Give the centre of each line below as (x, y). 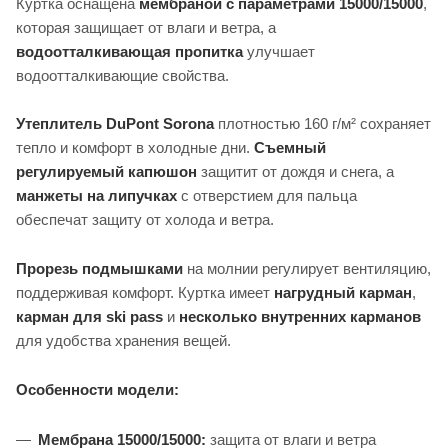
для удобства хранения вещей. (123, 341)
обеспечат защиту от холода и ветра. (145, 220)
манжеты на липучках (96, 196)
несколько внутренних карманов (300, 317)
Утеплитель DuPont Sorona (115, 124)
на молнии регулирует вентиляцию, (307, 269)
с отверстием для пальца (267, 196)
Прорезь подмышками (99, 269)
